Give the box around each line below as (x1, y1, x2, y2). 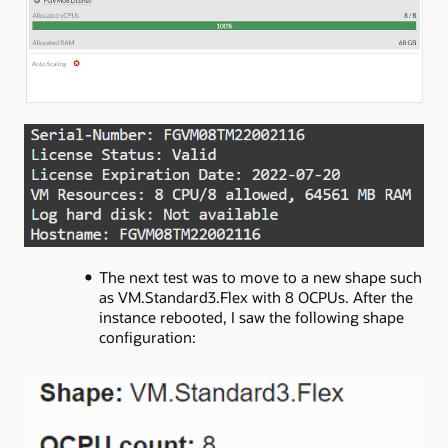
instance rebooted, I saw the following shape (98, 307, 404, 328)
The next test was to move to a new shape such (98, 267, 422, 288)
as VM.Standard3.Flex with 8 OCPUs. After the (98, 287, 413, 308)
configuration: (98, 327, 196, 348)
